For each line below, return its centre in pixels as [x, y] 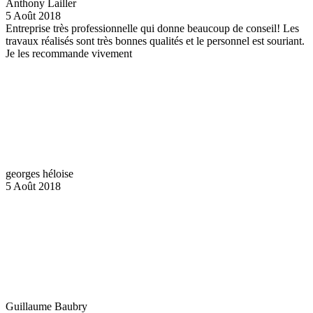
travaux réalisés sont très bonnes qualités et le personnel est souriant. [155, 41]
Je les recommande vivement [69, 53]
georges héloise [39, 173]
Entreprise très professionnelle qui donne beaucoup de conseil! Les [152, 28]
